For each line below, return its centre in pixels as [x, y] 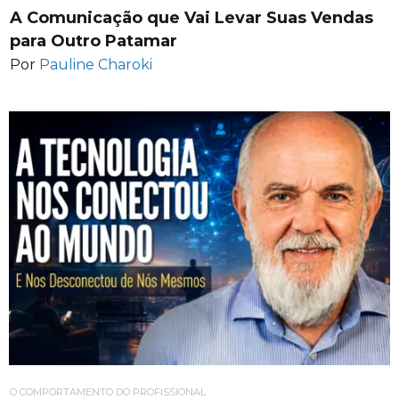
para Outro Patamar [94, 41]
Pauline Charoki [96, 64]
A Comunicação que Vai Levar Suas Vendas [191, 18]
